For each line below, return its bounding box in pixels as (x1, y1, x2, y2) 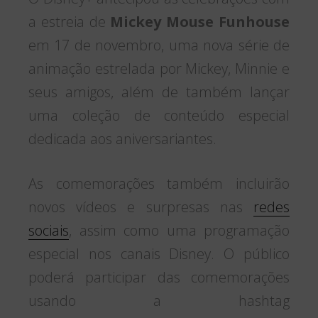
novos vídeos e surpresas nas (28, 197, 253, 216)
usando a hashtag (28, 290, 290, 310)
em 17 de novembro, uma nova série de (28, 35, 290, 55)
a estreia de (28, 11, 111, 31)
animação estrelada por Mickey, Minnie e (28, 58, 290, 78)
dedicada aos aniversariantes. (28, 128, 216, 148)
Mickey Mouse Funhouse (110, 11, 290, 31)
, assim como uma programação (69, 220, 290, 240)
